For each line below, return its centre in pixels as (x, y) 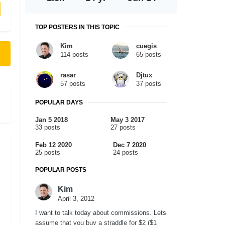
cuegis (146, 46)
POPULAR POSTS (61, 170)
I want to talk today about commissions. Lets (101, 213)
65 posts (149, 54)
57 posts (73, 83)
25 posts (48, 153)
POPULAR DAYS (59, 103)
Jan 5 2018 (51, 120)
